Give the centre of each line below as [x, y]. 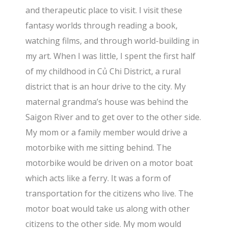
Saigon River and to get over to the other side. [113, 117]
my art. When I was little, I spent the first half [111, 56]
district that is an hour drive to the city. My [106, 86]
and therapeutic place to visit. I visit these [104, 10]
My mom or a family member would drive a [107, 132]
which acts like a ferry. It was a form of [98, 178]
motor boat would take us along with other [108, 208]
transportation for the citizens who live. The [110, 193]
